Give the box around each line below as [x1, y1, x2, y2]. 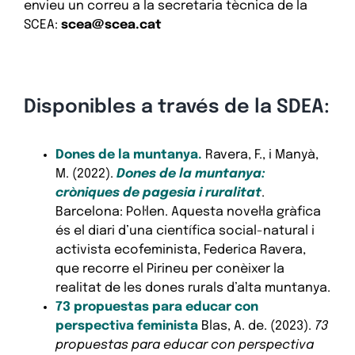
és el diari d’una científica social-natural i [55, 223, 315, 238]
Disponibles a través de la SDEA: [23, 97, 330, 117]
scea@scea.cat [57, 18, 162, 32]
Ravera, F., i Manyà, [204, 147, 319, 162]
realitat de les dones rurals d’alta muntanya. [55, 281, 330, 295]
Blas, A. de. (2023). [197, 319, 315, 333]
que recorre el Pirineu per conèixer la [55, 261, 284, 276]
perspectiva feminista [55, 319, 198, 333]
